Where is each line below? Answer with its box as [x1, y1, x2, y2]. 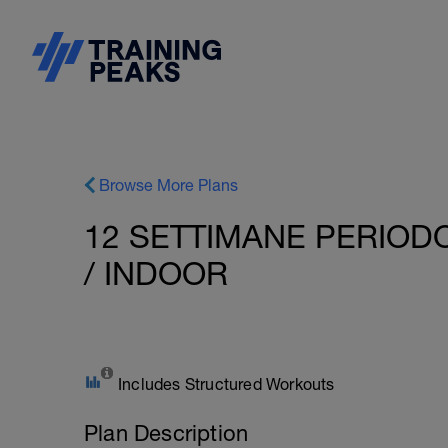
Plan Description [84, 420, 249, 446]
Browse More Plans [99, 176, 238, 194]
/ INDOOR [84, 255, 228, 292]
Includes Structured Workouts [118, 375, 335, 393]
